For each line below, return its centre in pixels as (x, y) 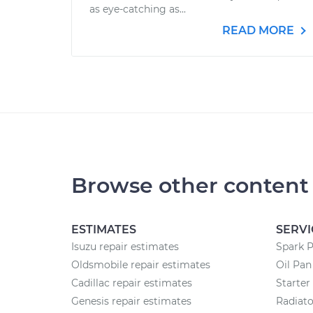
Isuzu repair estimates (125, 247)
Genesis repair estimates (131, 301)
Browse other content (190, 185)
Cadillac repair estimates (132, 283)
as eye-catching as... (138, 9)
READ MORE (260, 30)
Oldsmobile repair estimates (141, 265)
